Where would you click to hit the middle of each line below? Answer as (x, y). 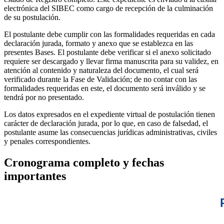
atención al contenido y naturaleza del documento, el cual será (101, 70)
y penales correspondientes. (47, 141)
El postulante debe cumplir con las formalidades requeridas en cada (109, 34)
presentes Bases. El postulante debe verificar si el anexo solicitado (107, 52)
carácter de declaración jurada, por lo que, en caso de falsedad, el (106, 123)
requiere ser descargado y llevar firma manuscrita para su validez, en (111, 61)
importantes (35, 176)
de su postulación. (32, 17)
